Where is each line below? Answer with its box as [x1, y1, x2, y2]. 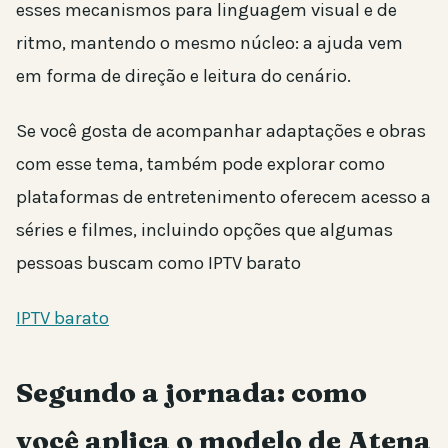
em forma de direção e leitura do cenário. [16, 64, 351, 87]
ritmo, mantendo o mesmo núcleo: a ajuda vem [16, 31, 403, 54]
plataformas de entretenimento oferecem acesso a [16, 185, 431, 208]
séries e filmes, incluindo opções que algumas [16, 218, 393, 241]
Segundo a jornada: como [16, 375, 367, 409]
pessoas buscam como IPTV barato [16, 251, 301, 274]
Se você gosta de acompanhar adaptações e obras [16, 119, 426, 142]
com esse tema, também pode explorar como [16, 152, 385, 175]
